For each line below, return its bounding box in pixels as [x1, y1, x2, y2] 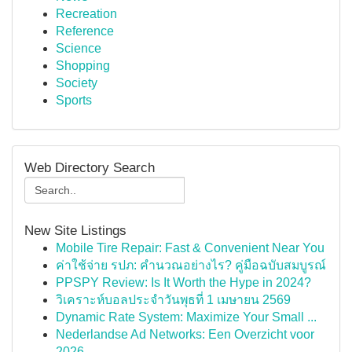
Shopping [56, 59, 110, 72]
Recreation [56, 7, 117, 20]
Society [56, 76, 97, 90]
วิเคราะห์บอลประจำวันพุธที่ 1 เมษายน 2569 [56, 293, 291, 306]
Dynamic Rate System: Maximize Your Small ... [56, 310, 317, 324]
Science [56, 42, 101, 55]
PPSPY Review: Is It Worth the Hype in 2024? [56, 276, 311, 289]
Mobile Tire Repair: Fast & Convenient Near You [56, 241, 324, 255]
